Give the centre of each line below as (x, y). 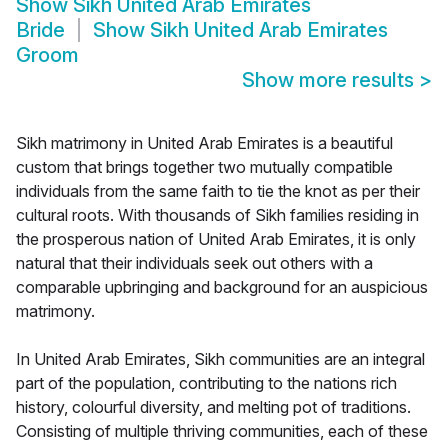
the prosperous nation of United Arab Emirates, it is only (216, 239)
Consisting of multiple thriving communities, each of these (222, 431)
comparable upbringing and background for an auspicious (222, 287)
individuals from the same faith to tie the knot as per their (218, 191)
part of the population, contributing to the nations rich (206, 383)
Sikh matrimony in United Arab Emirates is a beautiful (204, 143)
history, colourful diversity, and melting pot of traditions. (213, 407)
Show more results (330, 80)
